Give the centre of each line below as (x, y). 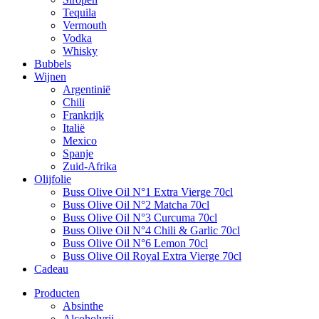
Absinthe (83, 306)
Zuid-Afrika (90, 166)
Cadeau (51, 269)
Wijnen (50, 77)
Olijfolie (53, 179)
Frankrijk (83, 115)
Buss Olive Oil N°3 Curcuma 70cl (140, 218)
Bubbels (53, 64)
